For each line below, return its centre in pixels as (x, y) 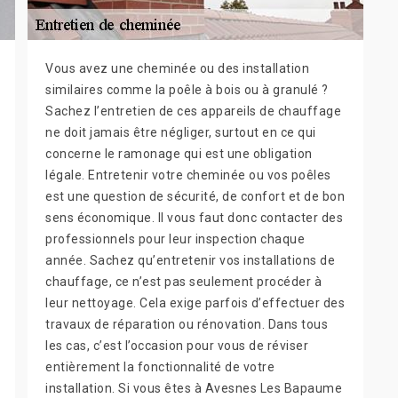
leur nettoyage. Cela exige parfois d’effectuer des (195, 303)
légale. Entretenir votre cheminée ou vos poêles (188, 175)
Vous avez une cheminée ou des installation (177, 69)
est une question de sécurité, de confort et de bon (195, 197)
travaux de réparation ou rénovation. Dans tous (187, 325)
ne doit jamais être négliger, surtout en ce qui (181, 133)
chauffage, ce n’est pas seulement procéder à (183, 282)
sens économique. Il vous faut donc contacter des (194, 218)
